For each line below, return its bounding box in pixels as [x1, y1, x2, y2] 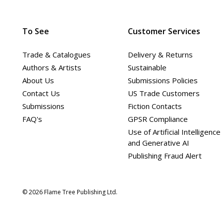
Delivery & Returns [127, 49, 193, 59]
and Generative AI [127, 137, 189, 148]
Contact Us [22, 88, 60, 98]
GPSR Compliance [127, 113, 188, 124]
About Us [22, 75, 54, 85]
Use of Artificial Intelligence [127, 126, 221, 137]
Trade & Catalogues [22, 49, 91, 59]
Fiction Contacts [127, 101, 182, 111]
